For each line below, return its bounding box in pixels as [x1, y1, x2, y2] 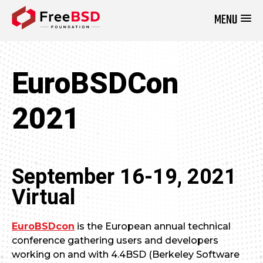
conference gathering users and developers [12, 235, 218, 246]
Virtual [12, 182, 75, 213]
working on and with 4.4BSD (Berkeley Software [12, 249, 240, 260]
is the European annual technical [75, 221, 231, 232]
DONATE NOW [136, 11, 215, 41]
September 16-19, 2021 [12, 161, 237, 193]
